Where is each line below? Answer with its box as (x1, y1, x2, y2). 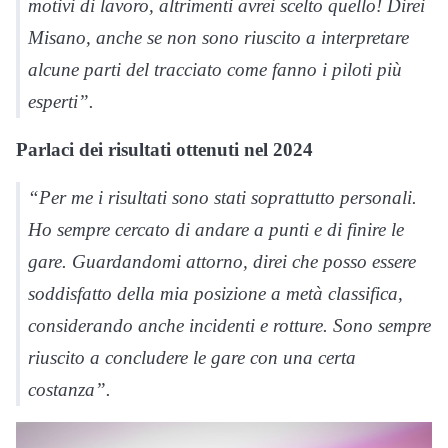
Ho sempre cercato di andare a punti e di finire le (28, 219, 404, 241)
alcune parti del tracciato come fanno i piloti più (28, 59, 402, 81)
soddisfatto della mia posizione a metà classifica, (28, 283, 403, 305)
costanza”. (28, 379, 111, 401)
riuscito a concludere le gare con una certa (28, 347, 356, 369)
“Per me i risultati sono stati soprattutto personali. (28, 187, 417, 209)
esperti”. (28, 91, 94, 113)
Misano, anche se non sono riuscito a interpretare (28, 27, 409, 49)
